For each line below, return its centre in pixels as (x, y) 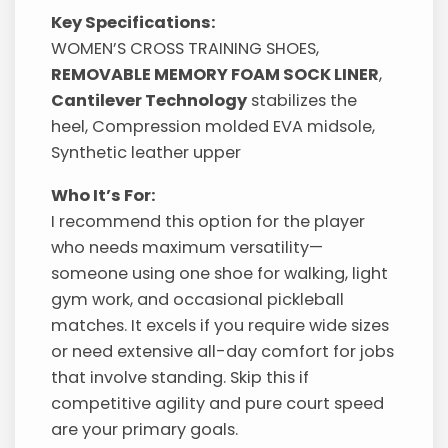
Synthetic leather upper (146, 153)
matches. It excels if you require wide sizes (220, 325)
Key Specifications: (134, 23)
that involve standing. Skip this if (180, 377)
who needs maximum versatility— (187, 247)
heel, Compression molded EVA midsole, (213, 127)
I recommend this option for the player (208, 221)
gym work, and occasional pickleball (198, 299)
